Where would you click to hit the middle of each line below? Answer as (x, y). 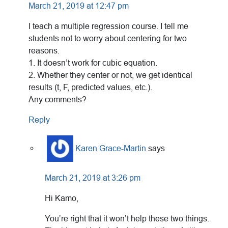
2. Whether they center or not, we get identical (110, 75)
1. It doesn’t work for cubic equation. (93, 63)
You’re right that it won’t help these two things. (127, 218)
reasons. (44, 50)
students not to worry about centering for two (108, 38)
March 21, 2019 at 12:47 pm (79, 6)
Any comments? (58, 99)
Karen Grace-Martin (111, 148)
